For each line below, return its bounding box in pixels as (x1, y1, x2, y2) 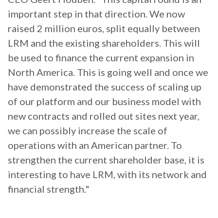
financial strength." (8, 183, 90, 195)
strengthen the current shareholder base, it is (8, 154, 204, 166)
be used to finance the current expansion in (8, 52, 194, 64)
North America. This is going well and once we (8, 66, 208, 78)
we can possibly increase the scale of (8, 125, 167, 137)
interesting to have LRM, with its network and (8, 168, 207, 181)
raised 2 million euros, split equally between (8, 22, 200, 35)
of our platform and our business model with (8, 95, 201, 108)
